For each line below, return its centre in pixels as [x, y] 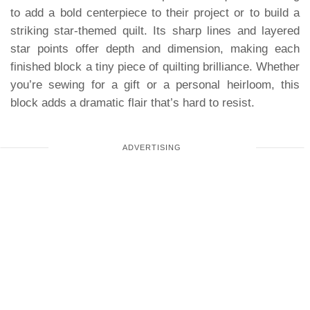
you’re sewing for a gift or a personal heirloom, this [155, 85]
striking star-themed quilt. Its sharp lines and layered [155, 31]
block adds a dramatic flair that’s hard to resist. [133, 103]
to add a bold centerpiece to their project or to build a [155, 13]
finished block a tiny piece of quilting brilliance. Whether [155, 67]
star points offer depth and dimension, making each [155, 49]
